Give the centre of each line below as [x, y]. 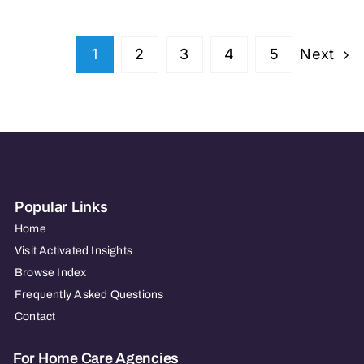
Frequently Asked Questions [89, 294]
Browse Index [50, 272]
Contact [35, 316]
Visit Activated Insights [74, 250]
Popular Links [61, 206]
